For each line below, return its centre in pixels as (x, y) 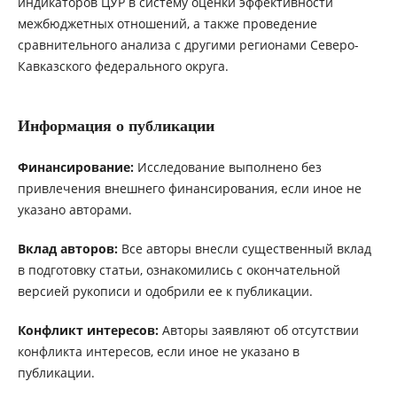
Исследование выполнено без (227, 167)
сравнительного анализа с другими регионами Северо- (188, 45)
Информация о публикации (116, 126)
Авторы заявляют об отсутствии (258, 331)
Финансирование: (75, 167)
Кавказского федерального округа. (123, 66)
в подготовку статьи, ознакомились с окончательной (179, 270)
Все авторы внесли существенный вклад (244, 249)
